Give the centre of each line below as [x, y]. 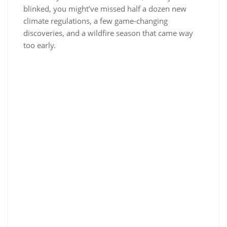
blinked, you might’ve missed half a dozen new [105, 9]
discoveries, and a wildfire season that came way [108, 33]
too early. [40, 45]
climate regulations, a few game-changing [96, 21]
